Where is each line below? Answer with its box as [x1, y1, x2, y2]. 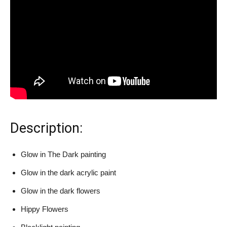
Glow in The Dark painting [21, 149, 106, 159]
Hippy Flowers [21, 204, 68, 213]
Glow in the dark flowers [21, 186, 100, 195]
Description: [10, 120, 83, 136]
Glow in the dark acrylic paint [21, 168, 116, 177]
